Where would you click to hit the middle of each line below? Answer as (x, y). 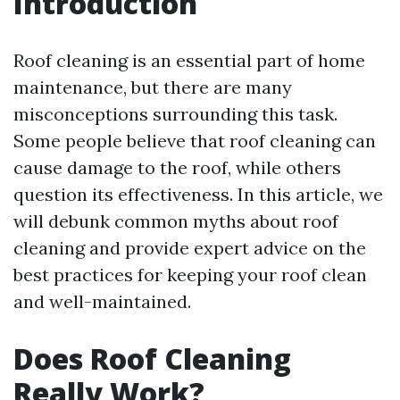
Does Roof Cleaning (152, 358)
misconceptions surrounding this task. (175, 114)
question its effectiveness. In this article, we (198, 194)
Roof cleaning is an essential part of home (189, 60)
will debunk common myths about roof (176, 221)
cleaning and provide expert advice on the (190, 248)
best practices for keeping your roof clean (190, 275)
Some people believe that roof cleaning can (195, 141)
